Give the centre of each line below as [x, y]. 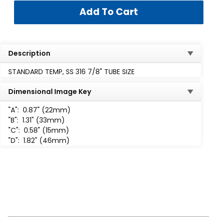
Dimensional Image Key [50, 91]
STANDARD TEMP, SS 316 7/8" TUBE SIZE [71, 71]
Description [29, 53]
